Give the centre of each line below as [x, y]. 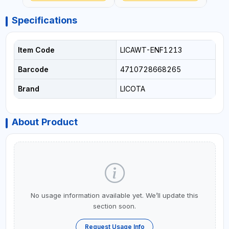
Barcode [33, 70]
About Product [44, 122]
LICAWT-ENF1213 [151, 50]
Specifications [44, 20]
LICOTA [132, 89]
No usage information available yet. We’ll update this [114, 196]
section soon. [114, 206]
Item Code [36, 50]
